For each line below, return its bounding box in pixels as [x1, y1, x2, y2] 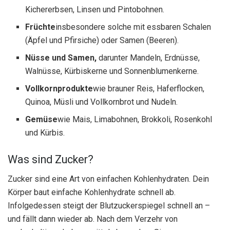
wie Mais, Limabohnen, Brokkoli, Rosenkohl [57, 114, 213, 124]
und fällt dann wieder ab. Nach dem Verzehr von [8, 214, 178, 224]
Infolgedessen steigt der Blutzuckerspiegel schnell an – [8, 201, 210, 211]
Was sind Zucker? [8, 152, 93, 166]
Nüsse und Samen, [25, 52, 99, 63]
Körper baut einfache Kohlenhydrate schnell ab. [8, 187, 176, 198]
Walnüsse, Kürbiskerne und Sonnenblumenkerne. [25, 66, 199, 76]
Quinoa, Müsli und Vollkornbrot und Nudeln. [25, 97, 178, 107]
